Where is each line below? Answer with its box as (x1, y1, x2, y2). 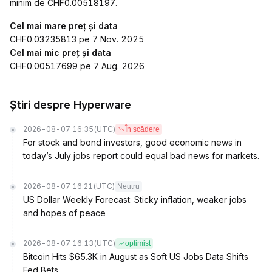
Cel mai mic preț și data (10, 47, 111, 58)
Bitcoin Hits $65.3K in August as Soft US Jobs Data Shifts (23, 251, 248, 262)
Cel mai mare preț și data (10, 21, 118, 31)
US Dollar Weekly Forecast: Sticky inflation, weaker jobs (23, 194, 246, 205)
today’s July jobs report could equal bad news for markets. (23, 151, 259, 161)
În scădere (125, 125, 160, 134)
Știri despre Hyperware (10, 98, 131, 111)
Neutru (117, 182, 140, 191)
